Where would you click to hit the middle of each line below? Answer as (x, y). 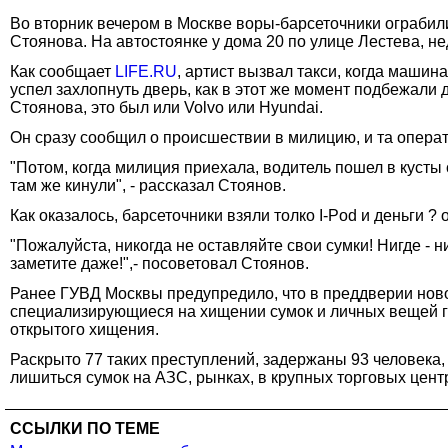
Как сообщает (62, 71)
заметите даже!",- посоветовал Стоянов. (159, 263)
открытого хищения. (84, 329)
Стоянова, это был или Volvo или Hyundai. (166, 107)
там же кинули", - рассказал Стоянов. (148, 185)
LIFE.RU (146, 71)
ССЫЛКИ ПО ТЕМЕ (85, 428)
